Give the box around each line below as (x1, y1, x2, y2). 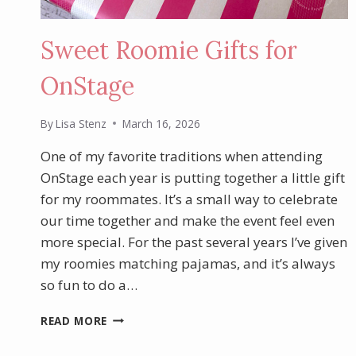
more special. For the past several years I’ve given (41, 232, 347, 251)
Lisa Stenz (56, 115, 107, 131)
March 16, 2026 (122, 115, 201, 131)
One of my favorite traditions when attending (41, 146, 323, 165)
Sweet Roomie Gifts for (41, 35, 297, 66)
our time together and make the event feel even (41, 211, 335, 230)
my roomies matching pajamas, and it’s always (41, 253, 335, 273)
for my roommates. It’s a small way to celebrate (41, 189, 338, 208)
